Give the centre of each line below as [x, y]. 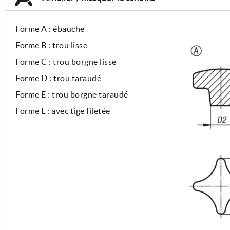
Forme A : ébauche [50, 28]
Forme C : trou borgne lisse [66, 61]
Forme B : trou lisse [51, 45]
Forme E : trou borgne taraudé [72, 94]
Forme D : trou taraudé [58, 78]
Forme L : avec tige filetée [63, 111]
